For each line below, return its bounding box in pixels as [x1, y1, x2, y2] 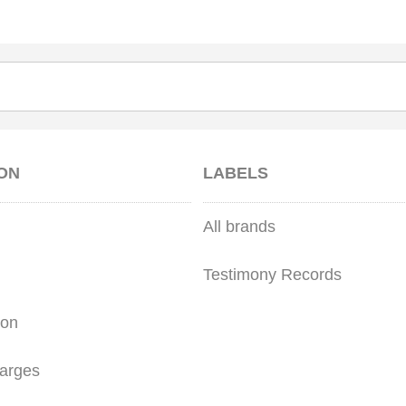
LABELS [203, 164, 268, 183]
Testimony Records [203, 266, 342, 285]
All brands [203, 217, 275, 237]
